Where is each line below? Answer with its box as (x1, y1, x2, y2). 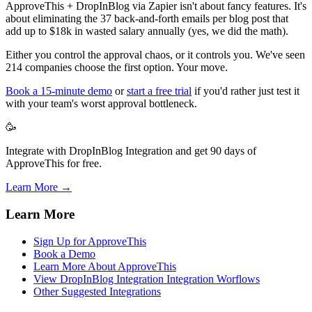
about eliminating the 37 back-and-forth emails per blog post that (6, 13, 288, 25)
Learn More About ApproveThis (33, 260, 176, 272)
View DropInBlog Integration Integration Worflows (33, 272, 260, 285)
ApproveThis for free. (6, 157, 102, 170)
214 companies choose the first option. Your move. (6, 61, 228, 74)
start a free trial (127, 85, 192, 97)
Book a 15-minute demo (6, 85, 112, 97)
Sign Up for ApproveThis (33, 235, 146, 247)
